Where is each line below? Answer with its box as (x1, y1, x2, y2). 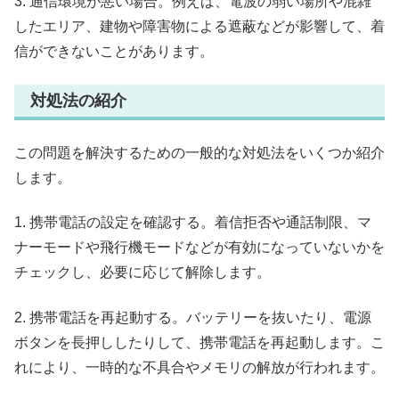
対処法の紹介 (30, 92, 126, 110)
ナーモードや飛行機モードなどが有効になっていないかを (14, 240, 385, 256)
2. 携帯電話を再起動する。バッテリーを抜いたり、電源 (14, 309, 371, 325)
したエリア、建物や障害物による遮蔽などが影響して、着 (14, 19, 385, 35)
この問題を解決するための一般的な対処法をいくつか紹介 (14, 144, 385, 160)
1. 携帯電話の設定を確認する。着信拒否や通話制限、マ (14, 215, 371, 231)
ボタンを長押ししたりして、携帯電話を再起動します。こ (14, 334, 385, 350)
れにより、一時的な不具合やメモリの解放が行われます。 (14, 359, 385, 375)
